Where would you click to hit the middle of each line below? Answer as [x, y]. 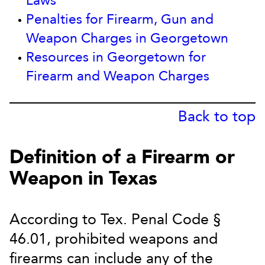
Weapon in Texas [83, 179]
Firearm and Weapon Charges [118, 76]
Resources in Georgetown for [116, 57]
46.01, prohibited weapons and [114, 239]
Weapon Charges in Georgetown [127, 38]
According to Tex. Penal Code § [115, 219]
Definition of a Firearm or [122, 157]
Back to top [217, 117]
